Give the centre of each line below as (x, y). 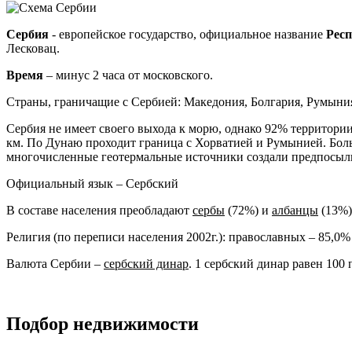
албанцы (295, 210)
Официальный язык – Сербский (92, 183)
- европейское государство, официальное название (187, 34)
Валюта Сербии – (55, 263)
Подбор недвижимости (103, 323)
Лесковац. (33, 48)
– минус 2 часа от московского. (128, 75)
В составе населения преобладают (99, 210)
